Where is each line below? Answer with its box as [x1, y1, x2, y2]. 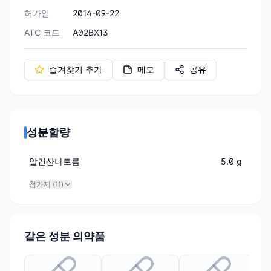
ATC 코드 [24, 27, 60, 38]
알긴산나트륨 [29, 155, 80, 166]
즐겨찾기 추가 [49, 64, 102, 74]
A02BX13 [73, 27, 108, 38]
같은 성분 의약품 [24, 229, 105, 243]
